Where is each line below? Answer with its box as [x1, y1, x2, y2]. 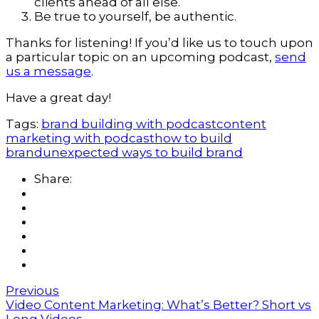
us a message [6, 64, 91, 79]
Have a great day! [6, 90, 111, 105]
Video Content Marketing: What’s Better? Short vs [6, 298, 311, 313]
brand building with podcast [41, 117, 216, 132]
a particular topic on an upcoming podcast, [6, 50, 275, 65]
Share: [34, 172, 72, 187]
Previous [6, 283, 59, 298]
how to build [155, 131, 232, 146]
